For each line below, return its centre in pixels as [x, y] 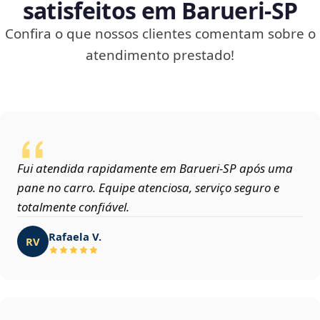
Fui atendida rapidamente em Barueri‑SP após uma [155, 169]
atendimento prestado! [160, 55]
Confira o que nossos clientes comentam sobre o [160, 34]
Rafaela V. [75, 236]
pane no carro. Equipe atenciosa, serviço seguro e [148, 188]
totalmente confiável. [73, 207]
